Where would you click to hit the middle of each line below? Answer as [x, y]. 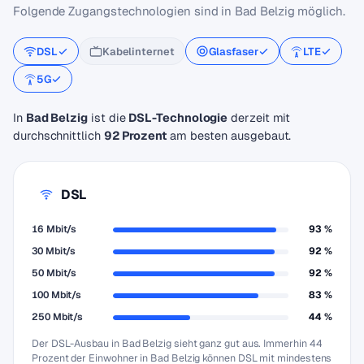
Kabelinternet [138, 51]
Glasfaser [234, 51]
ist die [108, 117]
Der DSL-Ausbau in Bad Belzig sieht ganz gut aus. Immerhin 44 [177, 343]
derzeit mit [259, 117]
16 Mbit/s [54, 229]
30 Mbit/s [54, 251]
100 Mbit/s [57, 295]
